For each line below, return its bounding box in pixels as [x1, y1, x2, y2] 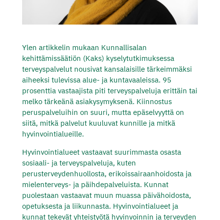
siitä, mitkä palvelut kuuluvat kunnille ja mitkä [22, 118, 175, 128]
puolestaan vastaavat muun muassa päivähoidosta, [22, 190, 191, 200]
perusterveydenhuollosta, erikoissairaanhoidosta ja [22, 168, 192, 178]
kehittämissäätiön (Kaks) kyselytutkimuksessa [22, 53, 174, 63]
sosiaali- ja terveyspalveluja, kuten [22, 158, 136, 167]
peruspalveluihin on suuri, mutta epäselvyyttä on [22, 107, 184, 117]
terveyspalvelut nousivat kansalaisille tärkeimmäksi [22, 64, 192, 74]
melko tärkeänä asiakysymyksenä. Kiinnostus [22, 96, 172, 106]
